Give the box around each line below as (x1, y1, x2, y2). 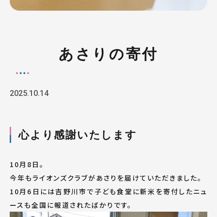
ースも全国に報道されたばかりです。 (10, 200, 132, 210)
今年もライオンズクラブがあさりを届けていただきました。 (10, 173, 202, 183)
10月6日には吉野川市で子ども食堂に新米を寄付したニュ (10, 186, 207, 196)
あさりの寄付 (59, 46, 158, 62)
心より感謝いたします (18, 129, 137, 141)
